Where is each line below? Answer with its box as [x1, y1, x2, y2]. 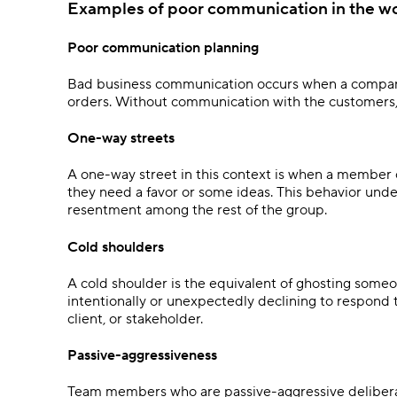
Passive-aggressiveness [67, 346, 217, 365]
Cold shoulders [67, 237, 167, 256]
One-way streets [67, 129, 175, 148]
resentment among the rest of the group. [67, 201, 331, 220]
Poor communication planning [67, 38, 259, 57]
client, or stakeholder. [67, 309, 203, 328]
